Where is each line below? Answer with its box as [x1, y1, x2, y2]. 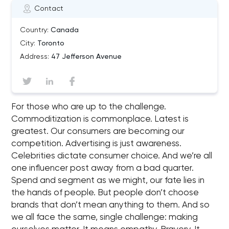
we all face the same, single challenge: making [11, 213, 198, 222]
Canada [49, 27, 79, 34]
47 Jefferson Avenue [49, 53, 122, 60]
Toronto [35, 40, 65, 47]
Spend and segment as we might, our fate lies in [11, 176, 205, 185]
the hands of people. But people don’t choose [11, 189, 199, 197]
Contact [34, 5, 64, 12]
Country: [20, 27, 49, 34]
